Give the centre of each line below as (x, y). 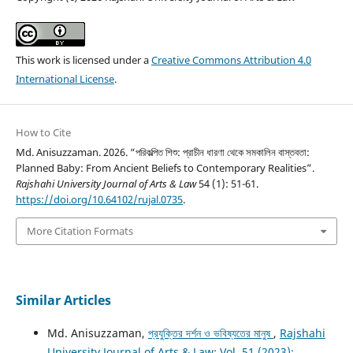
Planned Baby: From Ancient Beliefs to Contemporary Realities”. (165, 168)
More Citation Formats (80, 231)
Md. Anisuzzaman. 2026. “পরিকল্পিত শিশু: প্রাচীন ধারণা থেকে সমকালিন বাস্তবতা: (162, 152)
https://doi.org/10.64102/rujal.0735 (99, 200)
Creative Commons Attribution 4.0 (231, 60)
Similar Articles (63, 300)
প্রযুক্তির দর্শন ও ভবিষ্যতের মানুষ (210, 333)
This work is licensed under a (83, 60)
